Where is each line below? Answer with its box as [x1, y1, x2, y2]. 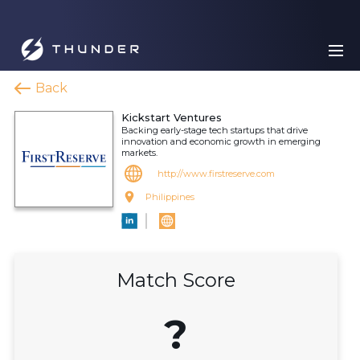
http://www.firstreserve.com [157, 168, 275, 179]
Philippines [145, 191, 194, 202]
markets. [121, 147, 157, 158]
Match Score [117, 268, 235, 292]
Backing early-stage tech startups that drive [121, 125, 308, 136]
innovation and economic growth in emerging [121, 136, 321, 147]
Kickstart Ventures [121, 111, 222, 124]
